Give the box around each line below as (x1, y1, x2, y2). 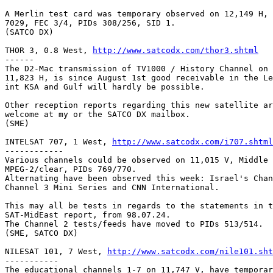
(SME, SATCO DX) (5, 228, 78, 238)
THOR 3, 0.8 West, (5, 45, 93, 55)
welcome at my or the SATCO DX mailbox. (5, 109, 190, 119)
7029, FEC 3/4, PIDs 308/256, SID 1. (5, 18, 175, 27)
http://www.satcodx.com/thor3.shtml (93, 45, 258, 55)
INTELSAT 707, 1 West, (5, 136, 112, 146)
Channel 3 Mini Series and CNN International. (5, 182, 219, 192)
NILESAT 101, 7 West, (5, 246, 107, 256)
